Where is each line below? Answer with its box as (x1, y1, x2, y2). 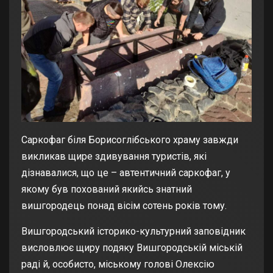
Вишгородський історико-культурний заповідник (21, 225, 246, 238)
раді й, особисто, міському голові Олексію (21, 258, 214, 271)
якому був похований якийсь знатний (21, 183, 192, 196)
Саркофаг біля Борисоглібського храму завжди (21, 134, 238, 146)
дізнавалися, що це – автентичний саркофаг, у (21, 167, 230, 179)
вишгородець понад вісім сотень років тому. (21, 200, 227, 212)
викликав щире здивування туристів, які (21, 151, 207, 163)
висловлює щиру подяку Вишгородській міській (21, 242, 243, 254)
